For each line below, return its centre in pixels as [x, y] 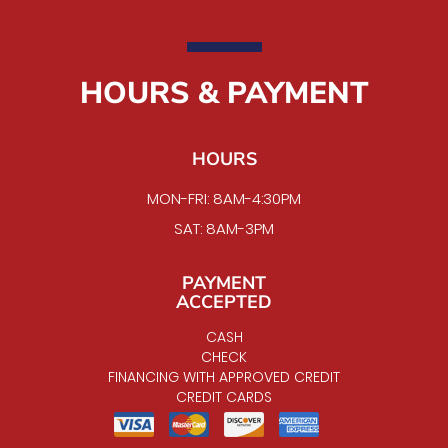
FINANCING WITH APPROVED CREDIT [224, 376]
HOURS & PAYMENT [224, 93]
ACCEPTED [224, 301]
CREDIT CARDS [224, 396]
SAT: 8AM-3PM [224, 228]
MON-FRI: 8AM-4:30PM [224, 198]
